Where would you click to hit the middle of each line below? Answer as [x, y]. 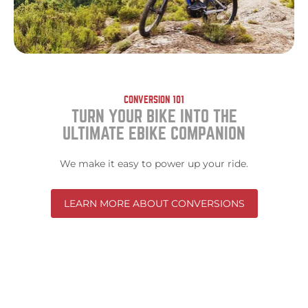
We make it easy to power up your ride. [154, 164]
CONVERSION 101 [154, 100]
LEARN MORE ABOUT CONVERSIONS [154, 204]
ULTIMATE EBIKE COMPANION [154, 134]
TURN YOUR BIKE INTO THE [154, 117]
